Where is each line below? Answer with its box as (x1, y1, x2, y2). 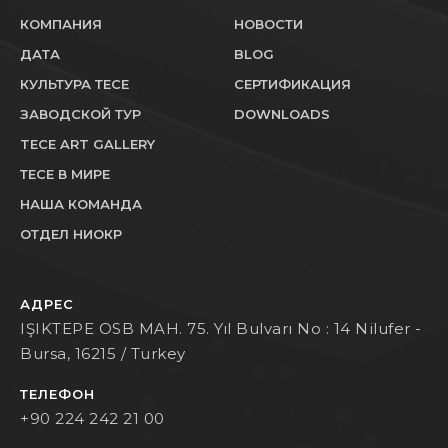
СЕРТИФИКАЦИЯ (234, 75, 351, 92)
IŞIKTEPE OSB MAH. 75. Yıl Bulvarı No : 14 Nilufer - (20, 318, 422, 338)
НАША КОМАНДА (20, 195, 142, 212)
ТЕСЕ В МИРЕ (20, 165, 110, 182)
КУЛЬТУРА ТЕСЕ (20, 75, 129, 92)
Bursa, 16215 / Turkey (20, 343, 186, 363)
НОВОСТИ (234, 15, 303, 32)
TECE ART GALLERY (20, 135, 155, 152)
